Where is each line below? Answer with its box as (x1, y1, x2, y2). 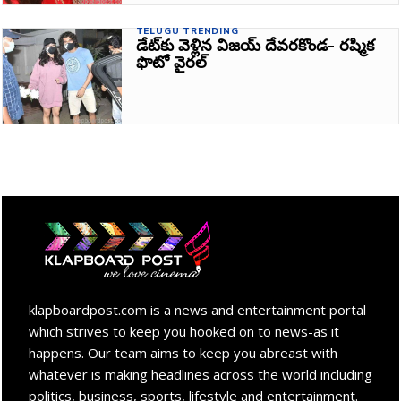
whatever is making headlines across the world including (29, 365, 372, 384)
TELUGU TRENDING (135, 25, 239, 38)
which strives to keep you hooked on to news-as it (29, 322, 339, 341)
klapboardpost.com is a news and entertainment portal (29, 301, 366, 320)
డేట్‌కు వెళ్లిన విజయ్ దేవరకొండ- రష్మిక (135, 35, 374, 56)
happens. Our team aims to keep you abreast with (29, 344, 337, 363)
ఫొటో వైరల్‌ (135, 52, 207, 73)
